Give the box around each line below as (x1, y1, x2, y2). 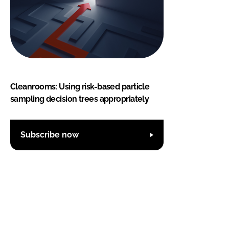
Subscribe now (20, 130, 79, 140)
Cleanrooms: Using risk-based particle (10, 81, 150, 91)
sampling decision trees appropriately (10, 94, 149, 104)
